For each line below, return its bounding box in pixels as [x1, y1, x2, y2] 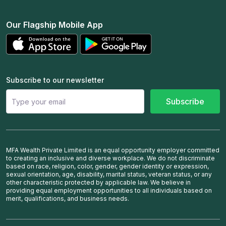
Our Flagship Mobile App [6, 20, 103, 30]
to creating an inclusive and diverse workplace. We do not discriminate [6, 154, 215, 162]
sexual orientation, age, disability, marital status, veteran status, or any [6, 171, 212, 179]
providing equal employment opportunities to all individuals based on [6, 187, 212, 195]
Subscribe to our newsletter [6, 76, 104, 85]
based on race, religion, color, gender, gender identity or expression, [6, 162, 209, 171]
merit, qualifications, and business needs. [6, 195, 129, 203]
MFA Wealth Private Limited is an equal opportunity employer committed [6, 146, 219, 154]
